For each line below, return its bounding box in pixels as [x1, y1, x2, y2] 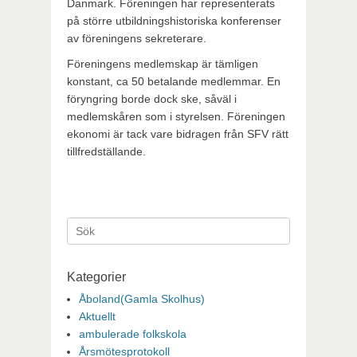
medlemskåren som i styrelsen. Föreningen [67, 110, 285, 123]
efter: [66, 237, 92, 249]
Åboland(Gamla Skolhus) [79, 292, 205, 305]
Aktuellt [79, 310, 116, 323]
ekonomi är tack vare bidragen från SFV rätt [67, 127, 288, 140]
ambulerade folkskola [79, 328, 186, 340]
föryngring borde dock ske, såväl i [67, 92, 237, 105]
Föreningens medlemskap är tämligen [67, 57, 258, 70]
